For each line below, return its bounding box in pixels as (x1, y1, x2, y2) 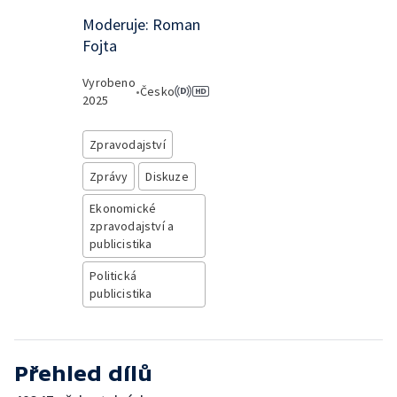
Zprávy (90, 168, 128, 184)
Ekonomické (90, 200, 157, 216)
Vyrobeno (82, 74, 136, 90)
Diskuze (145, 168, 189, 184)
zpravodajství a (90, 218, 175, 234)
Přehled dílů (14, 362, 152, 385)
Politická (90, 268, 136, 284)
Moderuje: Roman (82, 14, 201, 35)
